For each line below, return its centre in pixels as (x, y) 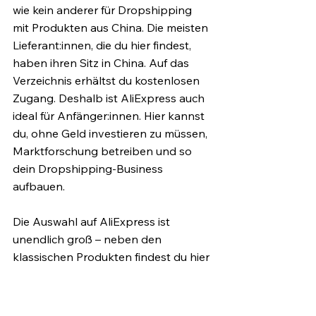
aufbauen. (39, 187)
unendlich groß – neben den (89, 239)
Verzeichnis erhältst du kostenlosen (108, 81)
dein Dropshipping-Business (89, 169)
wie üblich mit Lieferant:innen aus (101, 292)
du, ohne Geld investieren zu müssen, (111, 134)
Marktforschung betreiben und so (104, 151)
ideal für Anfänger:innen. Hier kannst (110, 116)
